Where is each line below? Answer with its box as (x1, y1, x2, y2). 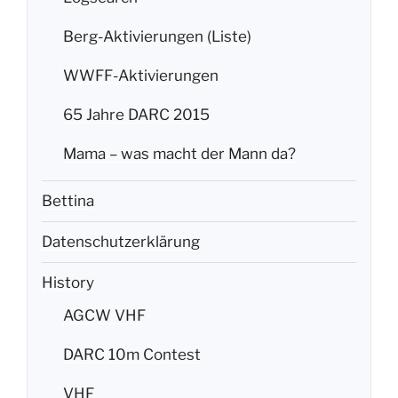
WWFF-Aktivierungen (63, 66, 219, 84)
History (42, 274, 94, 292)
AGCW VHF (63, 306, 146, 324)
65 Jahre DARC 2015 (63, 105, 210, 123)
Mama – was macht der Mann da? (63, 144, 296, 163)
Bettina (42, 192, 94, 211)
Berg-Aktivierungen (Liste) (63, 27, 251, 45)
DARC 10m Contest (63, 345, 201, 363)
